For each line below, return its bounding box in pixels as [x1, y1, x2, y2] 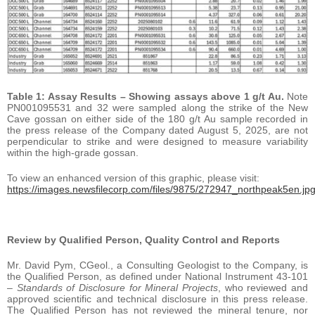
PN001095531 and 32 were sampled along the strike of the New [7, 102, 308, 114]
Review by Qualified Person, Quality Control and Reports [7, 234, 280, 246]
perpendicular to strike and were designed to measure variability [7, 136, 308, 148]
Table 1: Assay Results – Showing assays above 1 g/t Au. [7, 91, 287, 103]
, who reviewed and [218, 282, 309, 294]
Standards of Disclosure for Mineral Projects [16, 282, 219, 294]
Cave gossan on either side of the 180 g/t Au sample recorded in [7, 113, 308, 125]
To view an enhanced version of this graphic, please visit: [7, 172, 259, 184]
